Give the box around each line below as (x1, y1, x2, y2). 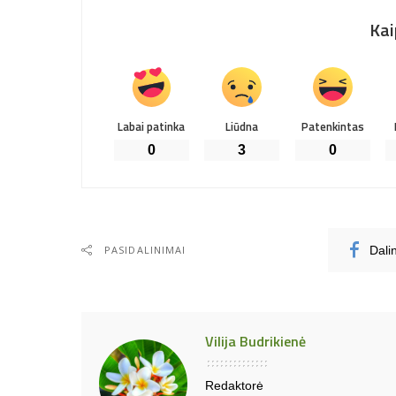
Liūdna (225, 118, 259, 136)
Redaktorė (205, 379, 263, 393)
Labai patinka (118, 118, 186, 136)
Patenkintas (301, 118, 364, 136)
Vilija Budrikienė (205, 331, 306, 353)
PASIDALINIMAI (104, 243, 187, 257)
